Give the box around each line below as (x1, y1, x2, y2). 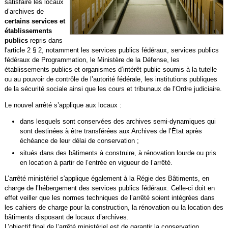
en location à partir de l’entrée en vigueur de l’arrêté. (19, 158, 173, 166)
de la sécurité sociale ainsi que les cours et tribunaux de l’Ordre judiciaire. (4, 85, 222, 93)
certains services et (4, 17, 65, 25)
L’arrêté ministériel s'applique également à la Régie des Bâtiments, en (4, 175, 209, 183)
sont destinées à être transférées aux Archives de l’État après (19, 127, 202, 135)
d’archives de (4, 8, 44, 15)
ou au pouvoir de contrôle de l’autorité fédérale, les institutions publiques (4, 75, 217, 83)
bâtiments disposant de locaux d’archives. (4, 213, 129, 221)
